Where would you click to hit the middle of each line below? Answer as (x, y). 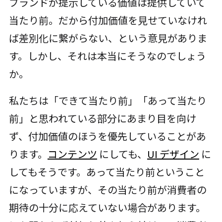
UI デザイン (173, 154)
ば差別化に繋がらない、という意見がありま (108, 38)
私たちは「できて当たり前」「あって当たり (108, 101)
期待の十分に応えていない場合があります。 (107, 208)
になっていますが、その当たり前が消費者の (108, 190)
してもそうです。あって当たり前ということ (107, 172)
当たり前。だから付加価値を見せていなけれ (108, 20)
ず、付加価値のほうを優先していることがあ (107, 136)
